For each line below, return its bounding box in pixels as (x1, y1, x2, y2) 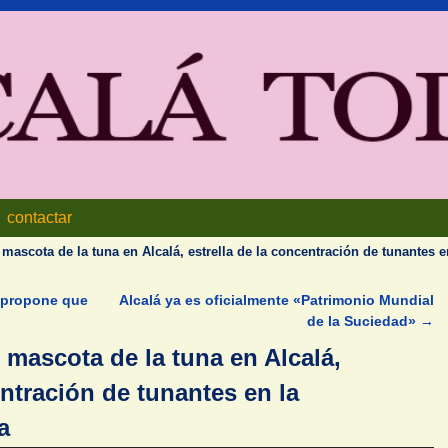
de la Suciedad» (307, 313, 420, 330)
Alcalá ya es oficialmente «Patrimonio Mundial (119, 292, 434, 309)
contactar (7, 209, 73, 227)
